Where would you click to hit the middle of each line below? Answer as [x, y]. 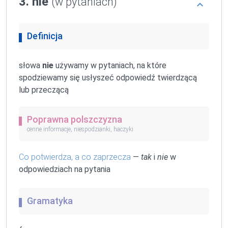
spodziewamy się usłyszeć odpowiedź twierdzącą [108, 77]
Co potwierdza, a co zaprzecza [75, 157]
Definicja [45, 36]
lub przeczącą [44, 90]
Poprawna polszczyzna [75, 119]
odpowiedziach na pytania [65, 169]
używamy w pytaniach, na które [110, 65]
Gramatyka [50, 201]
